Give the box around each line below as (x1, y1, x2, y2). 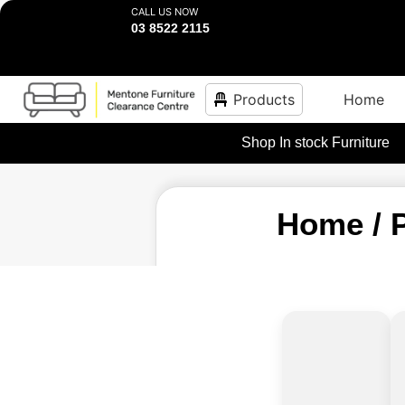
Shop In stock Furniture (240, 135, 390, 151)
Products (233, 89, 295, 108)
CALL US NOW (131, 5, 198, 18)
